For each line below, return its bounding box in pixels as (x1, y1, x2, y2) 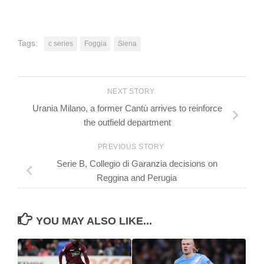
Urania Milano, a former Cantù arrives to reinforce (32, 103, 222, 114)
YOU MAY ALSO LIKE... (35, 215, 152, 227)
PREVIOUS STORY (97, 142, 167, 151)
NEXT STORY (107, 87, 157, 96)
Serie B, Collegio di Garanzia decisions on (56, 158, 217, 169)
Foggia (84, 39, 107, 48)
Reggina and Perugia (97, 172, 177, 183)
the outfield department (84, 117, 171, 128)
